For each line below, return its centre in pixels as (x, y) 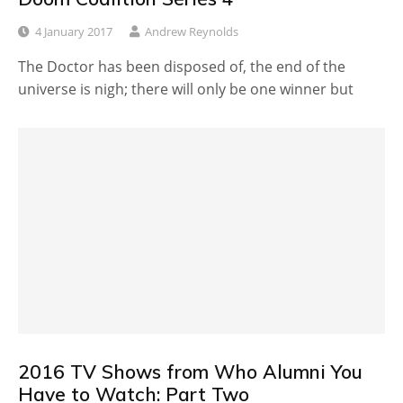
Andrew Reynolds (192, 31)
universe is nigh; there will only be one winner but (186, 89)
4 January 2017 (74, 31)
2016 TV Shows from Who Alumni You (190, 372)
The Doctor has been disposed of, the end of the (182, 66)
